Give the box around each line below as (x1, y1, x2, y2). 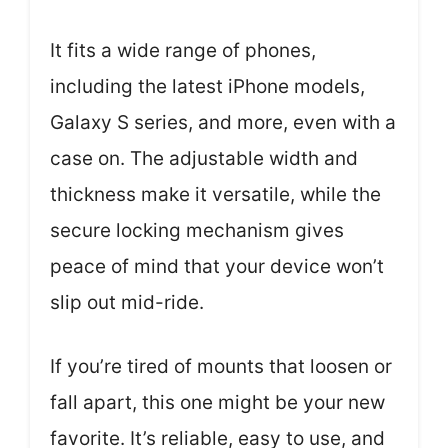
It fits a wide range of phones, (50, 38, 316, 62)
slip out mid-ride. (50, 290, 204, 314)
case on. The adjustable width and (50, 146, 358, 170)
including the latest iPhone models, (50, 74, 365, 98)
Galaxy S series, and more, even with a (50, 110, 396, 134)
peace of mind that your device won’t (50, 254, 384, 278)
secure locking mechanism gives (50, 218, 344, 242)
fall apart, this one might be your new (50, 391, 385, 414)
